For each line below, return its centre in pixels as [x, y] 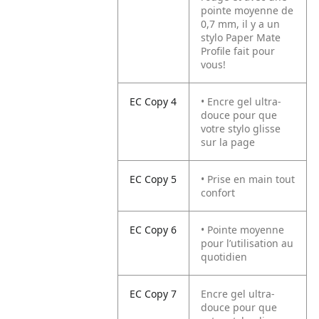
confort [218, 193]
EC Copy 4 [153, 101]
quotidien [224, 257]
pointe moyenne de [247, 10]
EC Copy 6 [153, 230]
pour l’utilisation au [247, 243]
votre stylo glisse [241, 129]
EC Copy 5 [153, 179]
